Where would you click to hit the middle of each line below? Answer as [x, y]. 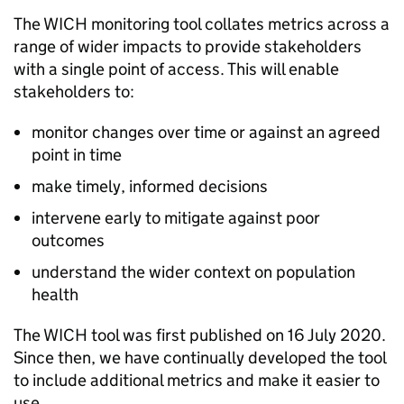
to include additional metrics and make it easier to [197, 380]
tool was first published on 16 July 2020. [237, 335]
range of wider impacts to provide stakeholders [188, 46]
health [55, 294]
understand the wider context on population [193, 272]
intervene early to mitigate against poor [176, 218]
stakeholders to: [74, 92]
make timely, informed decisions [150, 186]
